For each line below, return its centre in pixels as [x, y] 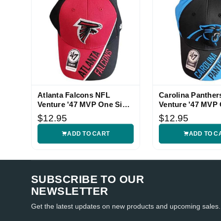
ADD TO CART [89, 133]
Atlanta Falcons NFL [74, 95]
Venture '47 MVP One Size [84, 104]
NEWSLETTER [70, 191]
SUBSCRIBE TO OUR [88, 179]
